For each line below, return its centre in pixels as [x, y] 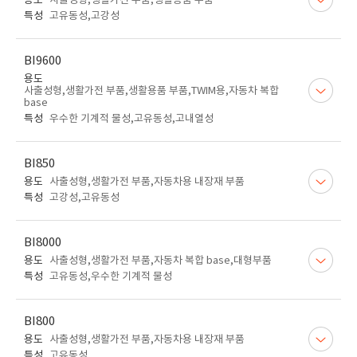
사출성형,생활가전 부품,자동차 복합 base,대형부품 [161, 261]
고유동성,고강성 [84, 16]
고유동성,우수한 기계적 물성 [111, 277]
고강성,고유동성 [84, 198]
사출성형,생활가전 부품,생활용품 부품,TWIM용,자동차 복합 [151, 91]
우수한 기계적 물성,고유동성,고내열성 [131, 119]
